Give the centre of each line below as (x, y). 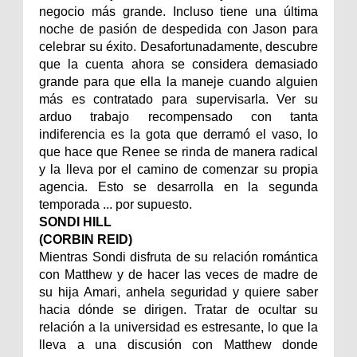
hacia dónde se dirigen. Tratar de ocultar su (178, 309)
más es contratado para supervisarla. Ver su (178, 99)
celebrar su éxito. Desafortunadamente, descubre (178, 46)
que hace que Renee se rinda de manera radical (178, 151)
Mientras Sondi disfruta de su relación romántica (178, 257)
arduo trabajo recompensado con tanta (178, 116)
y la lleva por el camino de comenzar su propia (178, 169)
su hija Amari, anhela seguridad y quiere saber (178, 292)
